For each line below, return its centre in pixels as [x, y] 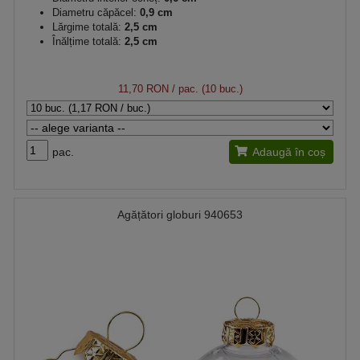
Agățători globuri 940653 [180, 214]
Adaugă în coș [289, 151]
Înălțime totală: [87, 41]
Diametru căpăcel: [94, 12]
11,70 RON [143, 88]
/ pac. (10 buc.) [205, 88]
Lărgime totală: [87, 27]
